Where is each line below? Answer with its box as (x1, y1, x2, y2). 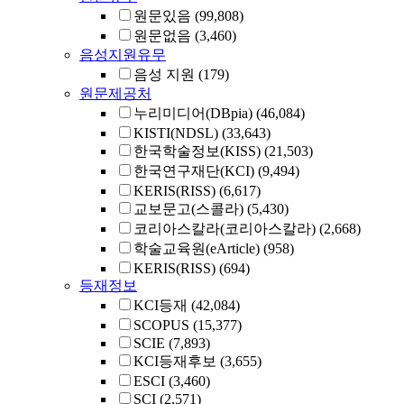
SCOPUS (133, 317, 189, 333)
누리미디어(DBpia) (133, 106, 252, 121)
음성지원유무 (79, 47, 166, 62)
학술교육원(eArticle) (133, 241, 260, 256)
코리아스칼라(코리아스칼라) (133, 221, 316, 236)
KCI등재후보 (133, 353, 216, 369)
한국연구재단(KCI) (133, 163, 254, 179)
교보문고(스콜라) (133, 201, 243, 216)
